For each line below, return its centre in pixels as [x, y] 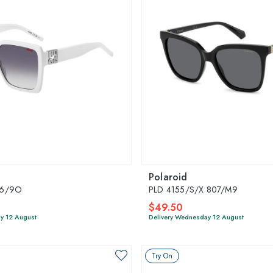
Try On [162, 256]
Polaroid [168, 177]
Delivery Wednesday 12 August [196, 217]
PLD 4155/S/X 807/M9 [193, 189]
